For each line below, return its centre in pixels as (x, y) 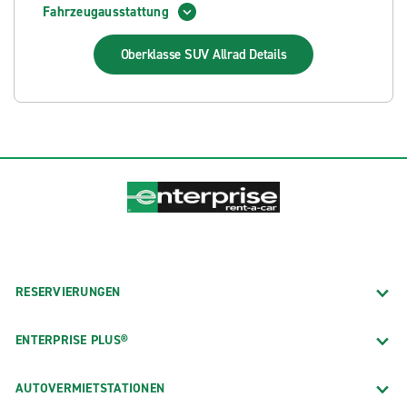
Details (268, 55)
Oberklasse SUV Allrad (185, 55)
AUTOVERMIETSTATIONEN (90, 388)
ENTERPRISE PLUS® (72, 340)
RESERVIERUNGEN (68, 292)
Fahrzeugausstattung (106, 11)
